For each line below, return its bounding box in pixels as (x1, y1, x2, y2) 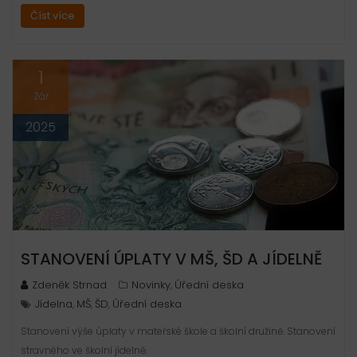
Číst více (30, 8, 75, 24)
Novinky (131, 277, 171, 293)
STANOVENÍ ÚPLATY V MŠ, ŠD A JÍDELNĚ (21, 248, 322, 271)
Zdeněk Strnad (32, 277, 107, 293)
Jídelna (35, 296, 73, 312)
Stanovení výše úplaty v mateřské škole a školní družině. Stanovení (21, 324, 335, 339)
